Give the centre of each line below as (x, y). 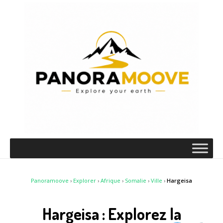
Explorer (85, 180)
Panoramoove (50, 180)
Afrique (111, 180)
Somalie (136, 180)
